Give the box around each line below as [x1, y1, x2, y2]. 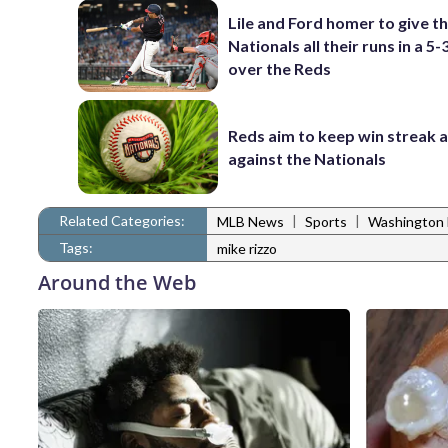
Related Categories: [59, 211, 185, 229]
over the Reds [228, 59, 332, 79]
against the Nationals [228, 149, 387, 169]
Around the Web [38, 268, 196, 296]
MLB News [217, 213, 284, 231]
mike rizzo [217, 240, 277, 258]
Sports [305, 213, 347, 231]
